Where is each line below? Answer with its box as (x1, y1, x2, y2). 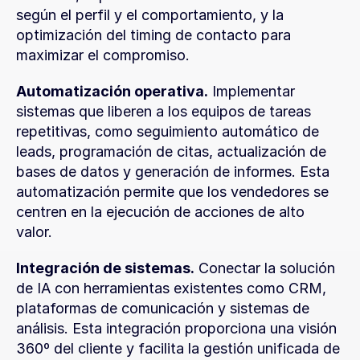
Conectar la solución (194, 260, 335, 276)
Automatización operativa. (16, 83, 208, 100)
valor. (16, 223, 52, 240)
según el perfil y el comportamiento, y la (16, 6, 284, 23)
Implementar (208, 83, 295, 100)
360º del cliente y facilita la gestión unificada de (16, 340, 340, 357)
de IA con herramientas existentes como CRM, (16, 280, 326, 297)
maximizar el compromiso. (16, 47, 190, 63)
